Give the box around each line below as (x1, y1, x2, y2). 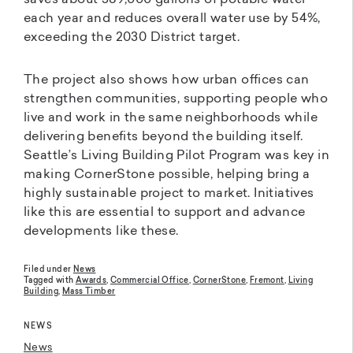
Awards (75, 277, 107, 285)
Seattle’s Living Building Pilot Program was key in (24, 150, 329, 163)
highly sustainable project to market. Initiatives (24, 188, 314, 201)
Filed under (24, 266, 73, 274)
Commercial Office (110, 277, 189, 285)
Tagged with (24, 277, 76, 285)
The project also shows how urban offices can (24, 74, 310, 87)
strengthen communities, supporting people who (24, 93, 328, 106)
